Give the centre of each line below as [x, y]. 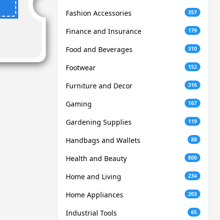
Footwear [81, 68]
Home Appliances [95, 195]
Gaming [79, 104]
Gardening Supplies [99, 122]
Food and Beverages [99, 50]
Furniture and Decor [99, 86]
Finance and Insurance [104, 31]
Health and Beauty [96, 159]
